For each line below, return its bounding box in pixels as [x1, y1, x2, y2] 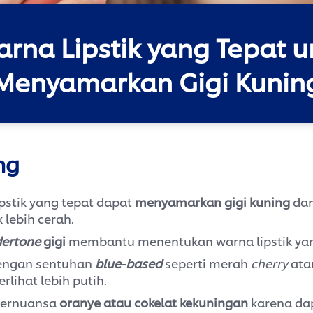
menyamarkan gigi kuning [135, 193, 290, 210]
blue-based [95, 254, 162, 272]
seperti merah [162, 254, 251, 272]
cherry [251, 254, 288, 272]
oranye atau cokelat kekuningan [59, 293, 248, 311]
